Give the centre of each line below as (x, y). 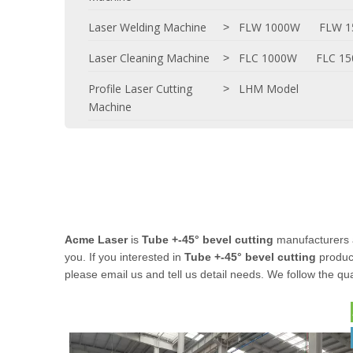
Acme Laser (96, 240)
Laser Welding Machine (147, 27)
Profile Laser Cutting (140, 89)
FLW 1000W (269, 27)
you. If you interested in (124, 257)
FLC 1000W (268, 58)
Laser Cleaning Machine (149, 58)
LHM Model (269, 89)
